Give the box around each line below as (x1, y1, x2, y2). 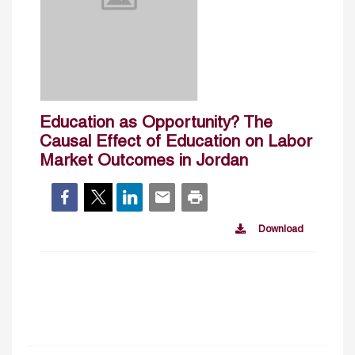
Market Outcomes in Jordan (40, 153, 248, 169)
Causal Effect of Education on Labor (40, 134, 312, 150)
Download (258, 224, 303, 235)
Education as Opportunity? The (40, 115, 273, 131)
